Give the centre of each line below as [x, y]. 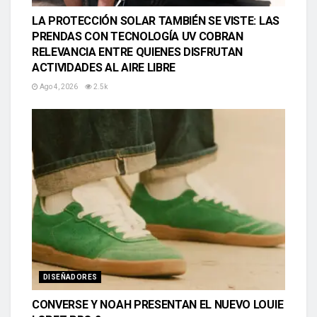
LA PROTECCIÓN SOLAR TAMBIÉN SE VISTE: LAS [156, 21]
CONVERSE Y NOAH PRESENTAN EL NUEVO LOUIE [158, 305]
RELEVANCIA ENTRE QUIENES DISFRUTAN [138, 52]
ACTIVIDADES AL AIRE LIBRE [104, 68]
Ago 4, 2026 [58, 87]
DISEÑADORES [70, 277]
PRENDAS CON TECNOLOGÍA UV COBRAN [138, 37]
